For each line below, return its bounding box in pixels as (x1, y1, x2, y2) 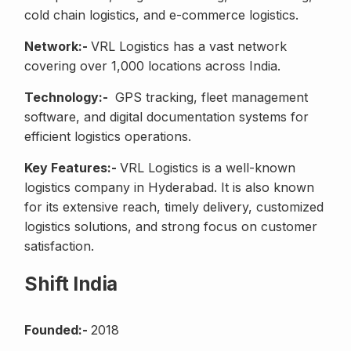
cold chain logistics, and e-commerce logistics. (24, 7, 299, 24)
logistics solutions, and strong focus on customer (24, 219, 317, 235)
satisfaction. (24, 238, 94, 255)
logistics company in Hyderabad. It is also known (24, 179, 314, 196)
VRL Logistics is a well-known (120, 160, 295, 176)
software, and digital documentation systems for (24, 109, 309, 125)
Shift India (24, 273, 118, 296)
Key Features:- (24, 160, 120, 176)
